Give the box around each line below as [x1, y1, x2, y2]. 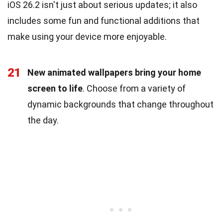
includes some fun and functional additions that [7, 15, 200, 26]
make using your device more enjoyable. [7, 31, 167, 42]
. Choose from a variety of [83, 83, 186, 94]
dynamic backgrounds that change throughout [27, 99, 214, 110]
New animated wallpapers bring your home [27, 67, 201, 78]
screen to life [27, 83, 83, 94]
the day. [27, 114, 59, 125]
